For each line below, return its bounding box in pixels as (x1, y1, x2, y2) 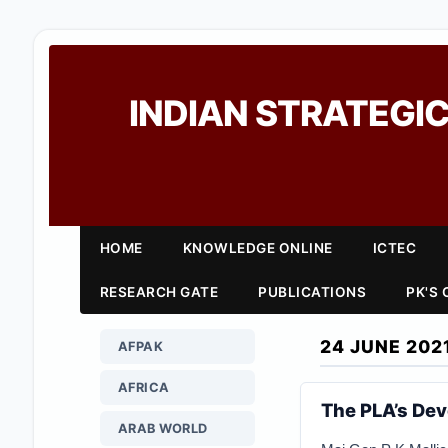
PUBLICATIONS (258, 284, 367, 300)
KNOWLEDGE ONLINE (182, 240, 333, 256)
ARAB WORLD (117, 421, 208, 436)
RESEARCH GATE (99, 284, 219, 300)
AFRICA (117, 380, 170, 395)
